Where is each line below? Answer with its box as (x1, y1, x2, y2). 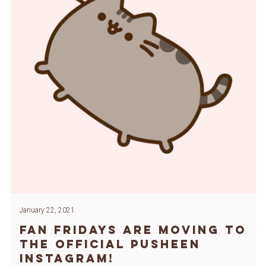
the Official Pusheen (19, 236, 201, 251)
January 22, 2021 (19, 205, 75, 214)
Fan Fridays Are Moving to (19, 222, 246, 237)
